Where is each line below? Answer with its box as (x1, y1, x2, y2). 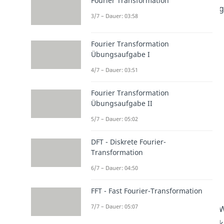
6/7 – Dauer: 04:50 (90, 164, 138, 172)
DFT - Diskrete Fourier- (90, 137, 166, 147)
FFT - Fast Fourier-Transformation (90, 186, 202, 196)
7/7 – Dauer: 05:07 (90, 202, 138, 210)
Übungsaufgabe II (90, 98, 152, 108)
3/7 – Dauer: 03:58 (90, 12, 138, 20)
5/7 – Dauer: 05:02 (90, 115, 138, 123)
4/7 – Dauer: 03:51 (90, 66, 138, 74)
